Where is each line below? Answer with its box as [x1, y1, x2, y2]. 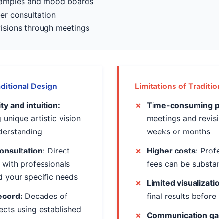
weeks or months [147, 127, 210, 136]
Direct [45, 146, 70, 155]
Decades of [22, 191, 67, 201]
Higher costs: [147, 146, 198, 155]
